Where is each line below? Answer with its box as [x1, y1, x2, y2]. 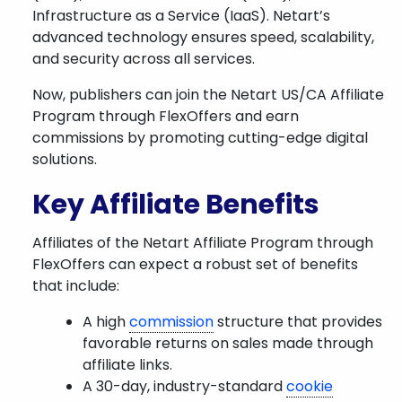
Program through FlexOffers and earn [32, 106, 299, 127]
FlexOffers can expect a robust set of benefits [32, 254, 358, 275]
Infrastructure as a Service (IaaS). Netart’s [32, 5, 330, 26]
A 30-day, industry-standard [83, 376, 286, 397]
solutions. [32, 149, 97, 170]
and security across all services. [32, 48, 255, 69]
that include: [32, 275, 119, 296]
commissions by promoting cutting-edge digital [32, 127, 368, 148]
